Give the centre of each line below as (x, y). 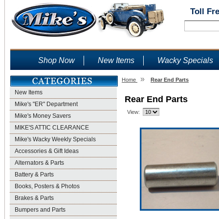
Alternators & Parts (39, 163)
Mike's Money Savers (43, 116)
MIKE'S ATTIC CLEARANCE (52, 128)
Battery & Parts (34, 175)
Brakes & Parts (34, 198)
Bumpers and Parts (40, 210)
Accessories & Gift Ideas (47, 151)
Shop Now (56, 60)
